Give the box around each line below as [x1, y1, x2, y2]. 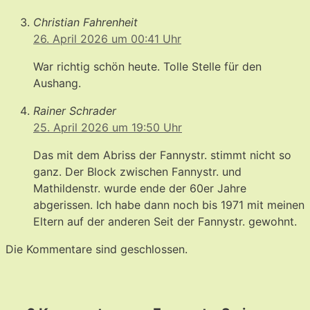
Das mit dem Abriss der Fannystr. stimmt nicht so [33, 147, 291, 162]
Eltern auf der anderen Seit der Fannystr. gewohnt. [33, 214, 297, 228]
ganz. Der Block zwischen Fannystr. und [33, 164, 241, 179]
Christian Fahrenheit [33, 15, 138, 29]
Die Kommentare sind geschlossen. [6, 241, 188, 256]
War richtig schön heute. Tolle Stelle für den [33, 59, 262, 73]
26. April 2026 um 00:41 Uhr [33, 31, 181, 46]
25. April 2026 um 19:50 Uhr [33, 120, 182, 134]
